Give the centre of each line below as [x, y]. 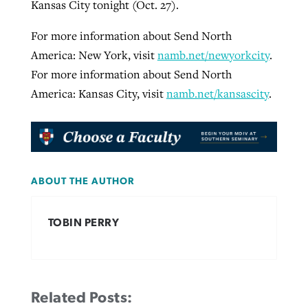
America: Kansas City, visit [98, 94]
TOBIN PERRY [84, 223]
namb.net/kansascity [217, 94]
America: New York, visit [94, 55]
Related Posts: [81, 298]
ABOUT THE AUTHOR [82, 182]
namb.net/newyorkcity [213, 55]
